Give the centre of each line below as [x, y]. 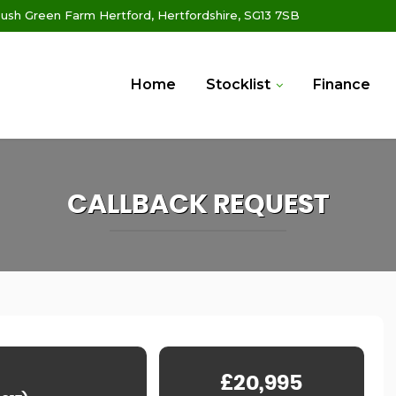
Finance [342, 84]
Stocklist [238, 84]
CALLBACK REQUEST [198, 205]
